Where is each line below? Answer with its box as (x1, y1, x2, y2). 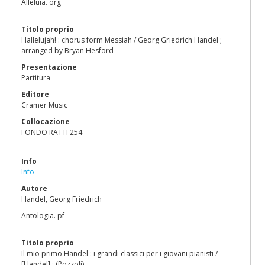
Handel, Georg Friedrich (21, 194, 102, 204)
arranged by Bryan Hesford (21, 46, 114, 56)
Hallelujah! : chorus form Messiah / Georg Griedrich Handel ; (21, 35, 222, 45)
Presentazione (21, 62, 77, 72)
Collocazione (21, 117, 70, 127)
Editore (21, 89, 49, 99)
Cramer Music (21, 100, 67, 110)
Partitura (21, 73, 50, 83)
